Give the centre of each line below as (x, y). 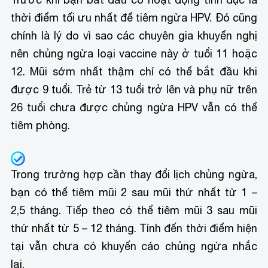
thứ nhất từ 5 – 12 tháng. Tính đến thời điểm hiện (134, 229)
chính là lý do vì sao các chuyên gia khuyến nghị (134, 35)
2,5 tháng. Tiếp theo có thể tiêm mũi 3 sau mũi (134, 211)
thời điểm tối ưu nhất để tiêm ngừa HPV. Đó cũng (134, 17)
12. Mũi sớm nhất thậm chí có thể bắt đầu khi (134, 71)
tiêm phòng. (42, 125)
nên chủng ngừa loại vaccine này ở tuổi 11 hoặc (134, 53)
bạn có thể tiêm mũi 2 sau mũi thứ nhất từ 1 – (134, 193)
